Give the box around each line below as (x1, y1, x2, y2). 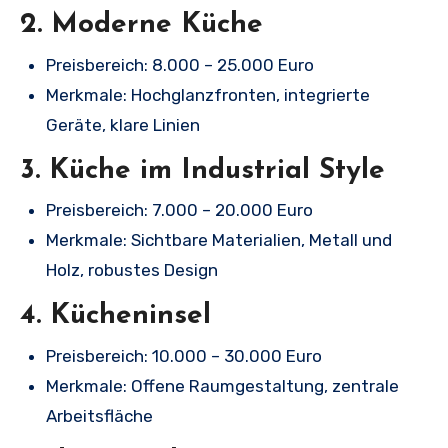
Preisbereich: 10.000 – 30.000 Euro (46, 345, 322, 366)
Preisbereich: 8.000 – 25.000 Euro (46, 54, 314, 75)
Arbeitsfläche (46, 405, 153, 426)
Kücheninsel (50, 302, 211, 330)
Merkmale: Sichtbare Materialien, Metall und (46, 230, 392, 250)
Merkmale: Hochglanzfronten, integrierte (46, 84, 370, 105)
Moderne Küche (51, 11, 263, 39)
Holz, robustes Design (46, 260, 218, 280)
